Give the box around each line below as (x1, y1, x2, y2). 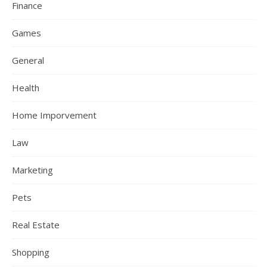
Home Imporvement (12, 109, 97, 121)
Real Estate (12, 219, 60, 231)
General (12, 54, 44, 66)
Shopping (12, 246, 49, 258)
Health (12, 82, 39, 94)
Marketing (12, 164, 53, 176)
